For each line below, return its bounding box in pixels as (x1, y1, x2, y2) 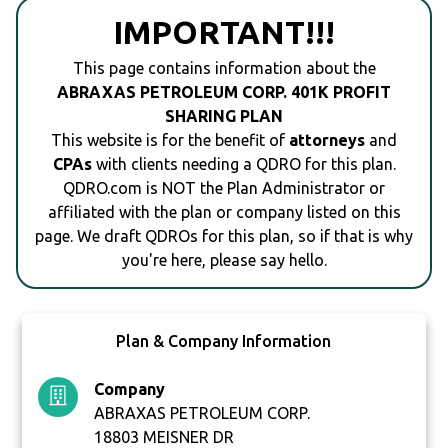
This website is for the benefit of (51, 131, 289, 150)
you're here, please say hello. (121, 251, 327, 270)
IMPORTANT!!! (113, 14, 335, 51)
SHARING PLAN (165, 107, 283, 126)
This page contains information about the (72, 59, 376, 78)
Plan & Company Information (116, 332, 332, 351)
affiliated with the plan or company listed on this (47, 203, 401, 222)
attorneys (289, 131, 365, 150)
